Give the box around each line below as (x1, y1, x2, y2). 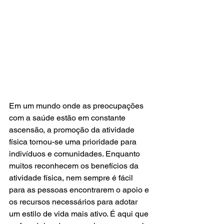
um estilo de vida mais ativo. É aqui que (9, 208, 150, 218)
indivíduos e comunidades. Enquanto (9, 148, 142, 158)
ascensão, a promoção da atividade (9, 124, 136, 134)
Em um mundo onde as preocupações (9, 100, 145, 110)
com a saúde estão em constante (9, 112, 127, 122)
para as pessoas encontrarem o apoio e (9, 184, 151, 194)
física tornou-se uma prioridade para (9, 136, 138, 146)
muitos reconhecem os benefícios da (9, 160, 140, 170)
